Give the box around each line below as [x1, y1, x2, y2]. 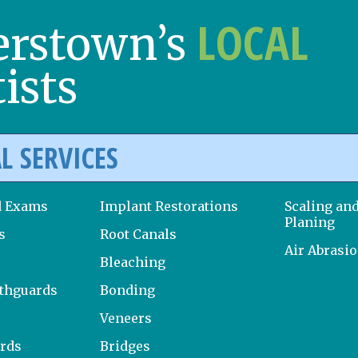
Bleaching [100, 253, 166, 270]
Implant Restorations [100, 197, 239, 214]
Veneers [100, 309, 153, 326]
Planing [284, 213, 336, 230]
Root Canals [100, 225, 177, 242]
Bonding [100, 281, 156, 298]
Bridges [100, 337, 151, 354]
